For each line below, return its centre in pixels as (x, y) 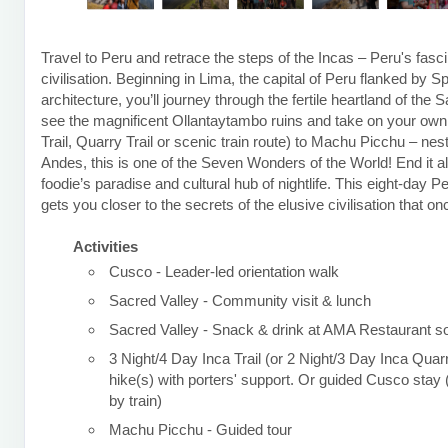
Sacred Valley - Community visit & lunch (240, 300)
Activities (105, 246)
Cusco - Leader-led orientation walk (224, 271)
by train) (135, 400)
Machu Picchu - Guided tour (200, 429)
